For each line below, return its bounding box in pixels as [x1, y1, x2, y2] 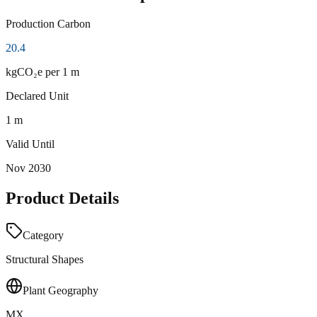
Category [23, 229, 64, 241]
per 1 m [42, 65, 79, 78]
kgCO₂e [6, 65, 42, 78]
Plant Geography [23, 284, 98, 296]
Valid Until [6, 137, 54, 150]
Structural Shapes [6, 253, 83, 265]
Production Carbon [6, 17, 91, 30]
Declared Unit [6, 89, 69, 102]
